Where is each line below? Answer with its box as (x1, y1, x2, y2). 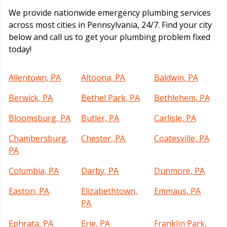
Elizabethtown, (81, 185, 138, 197)
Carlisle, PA (154, 112, 196, 124)
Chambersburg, (9, 133, 68, 144)
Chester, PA (81, 133, 126, 144)
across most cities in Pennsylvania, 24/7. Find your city (9, 19, 212, 31)
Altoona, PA (81, 72, 126, 84)
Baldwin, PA (154, 72, 198, 84)
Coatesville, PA (154, 133, 209, 144)
